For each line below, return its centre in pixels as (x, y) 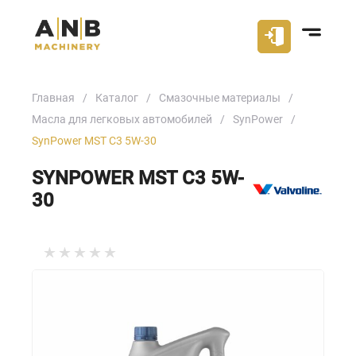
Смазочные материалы (220, 98)
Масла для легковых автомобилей (122, 119)
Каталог (117, 98)
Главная (53, 98)
